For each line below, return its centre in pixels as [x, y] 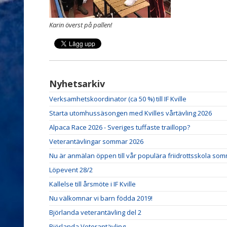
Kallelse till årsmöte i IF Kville [92, 184]
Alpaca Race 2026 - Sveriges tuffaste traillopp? [120, 127]
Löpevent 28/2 [71, 169]
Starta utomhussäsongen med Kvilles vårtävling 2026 [130, 113]
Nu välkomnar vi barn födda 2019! [101, 198]
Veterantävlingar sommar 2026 [96, 141]
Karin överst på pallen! [81, 25]
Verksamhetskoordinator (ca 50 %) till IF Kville [118, 99]
